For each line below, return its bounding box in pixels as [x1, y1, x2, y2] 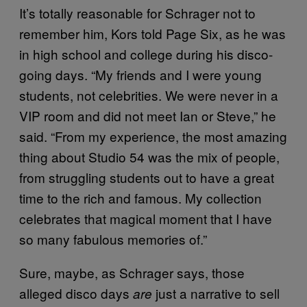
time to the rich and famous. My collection [19, 188, 262, 207]
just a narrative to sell [152, 283, 280, 302]
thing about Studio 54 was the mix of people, [19, 147, 280, 166]
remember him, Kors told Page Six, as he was [19, 23, 286, 42]
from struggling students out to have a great [19, 167, 274, 186]
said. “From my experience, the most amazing [19, 126, 287, 145]
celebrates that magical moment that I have [19, 208, 272, 228]
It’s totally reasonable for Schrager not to [19, 3, 256, 22]
